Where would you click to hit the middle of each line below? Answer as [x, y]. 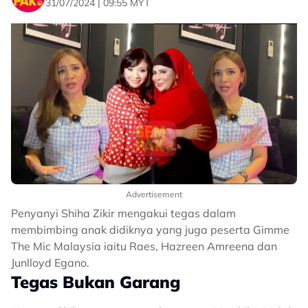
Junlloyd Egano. [50, 263]
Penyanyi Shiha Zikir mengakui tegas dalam [123, 213]
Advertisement [154, 194]
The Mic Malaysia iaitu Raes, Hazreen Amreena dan [144, 246]
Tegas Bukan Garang [96, 282]
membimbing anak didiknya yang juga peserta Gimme [150, 230]
